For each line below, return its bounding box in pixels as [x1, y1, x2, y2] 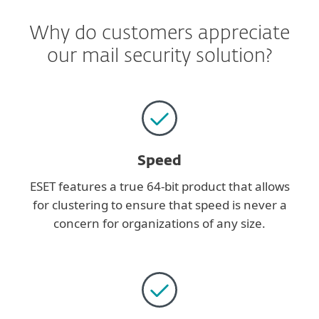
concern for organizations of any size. [53, 215, 266, 231]
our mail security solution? [46, 47, 273, 66]
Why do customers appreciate [29, 24, 290, 43]
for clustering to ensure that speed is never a [32, 197, 287, 213]
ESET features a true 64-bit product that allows [29, 178, 290, 194]
